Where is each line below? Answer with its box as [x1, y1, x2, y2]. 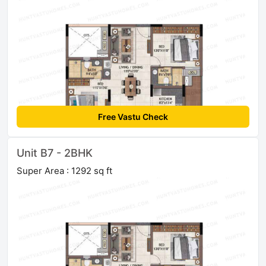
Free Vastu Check [98, 111, 168, 122]
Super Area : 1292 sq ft [17, 164, 112, 176]
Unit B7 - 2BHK [17, 146, 93, 159]
